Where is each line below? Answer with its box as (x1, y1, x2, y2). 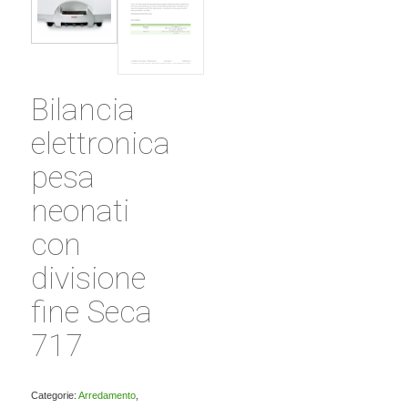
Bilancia (30, 91, 135, 127)
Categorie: (30, 390, 78, 401)
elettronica (30, 125, 170, 161)
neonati (30, 192, 129, 229)
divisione (30, 260, 146, 296)
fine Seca (30, 293, 152, 330)
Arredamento (77, 390, 136, 401)
